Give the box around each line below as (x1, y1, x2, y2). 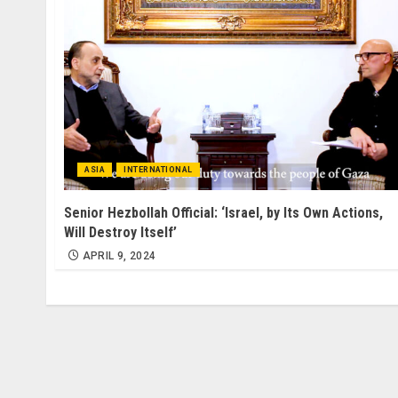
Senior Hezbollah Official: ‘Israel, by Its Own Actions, (64, 203, 383, 221)
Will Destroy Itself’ (64, 223, 177, 241)
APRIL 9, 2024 (82, 249, 156, 262)
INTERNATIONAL (123, 164, 193, 174)
